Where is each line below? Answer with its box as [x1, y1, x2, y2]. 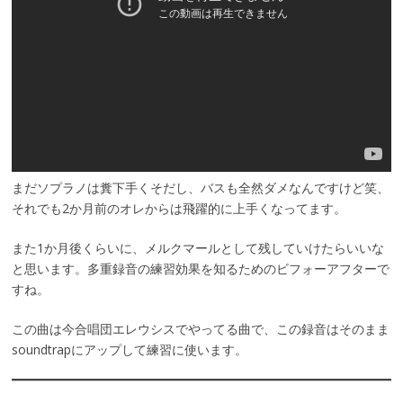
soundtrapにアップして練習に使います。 [11, 341, 247, 359]
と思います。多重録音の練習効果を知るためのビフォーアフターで [11, 260, 390, 278]
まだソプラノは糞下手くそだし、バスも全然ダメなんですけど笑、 [11, 179, 390, 197]
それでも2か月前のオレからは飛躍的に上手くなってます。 [11, 200, 346, 218]
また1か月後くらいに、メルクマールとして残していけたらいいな [11, 239, 384, 257]
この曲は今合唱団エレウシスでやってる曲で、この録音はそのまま [11, 320, 390, 338]
